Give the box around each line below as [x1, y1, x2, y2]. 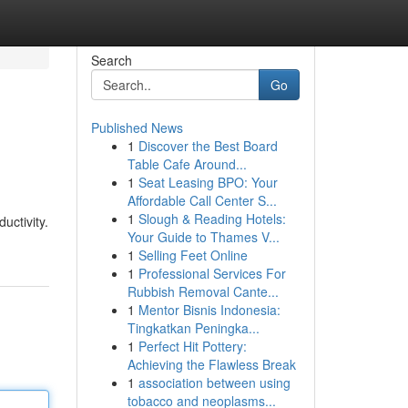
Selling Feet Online [138, 246, 248, 264]
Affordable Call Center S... [127, 191, 277, 209]
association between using [138, 373, 291, 392]
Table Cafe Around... [127, 155, 247, 173]
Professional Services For [138, 264, 286, 282]
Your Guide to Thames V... [127, 228, 280, 246]
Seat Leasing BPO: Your [138, 173, 278, 191]
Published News [90, 118, 183, 137]
